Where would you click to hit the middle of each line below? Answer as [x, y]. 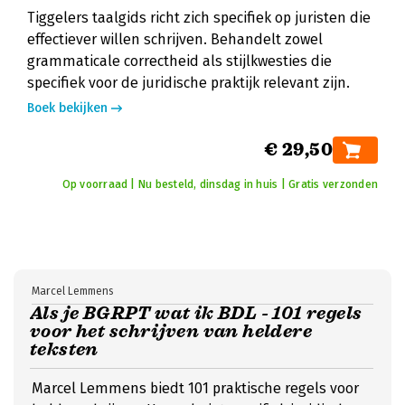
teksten [64, 349]
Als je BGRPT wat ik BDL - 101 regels [196, 313]
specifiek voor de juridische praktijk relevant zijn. [188, 83]
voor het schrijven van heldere [171, 331]
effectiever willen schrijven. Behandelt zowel [175, 39]
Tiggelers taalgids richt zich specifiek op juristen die [199, 18]
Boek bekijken [67, 108]
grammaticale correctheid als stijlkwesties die [179, 61]
